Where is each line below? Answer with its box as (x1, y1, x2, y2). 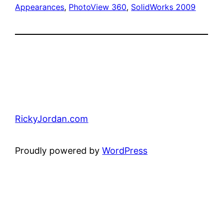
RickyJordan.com (15, 113, 89, 124)
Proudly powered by (15, 145, 103, 156)
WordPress (102, 145, 148, 156)
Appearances (15, 2, 65, 12)
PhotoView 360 (69, 2, 127, 12)
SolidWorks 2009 (131, 2, 196, 12)
